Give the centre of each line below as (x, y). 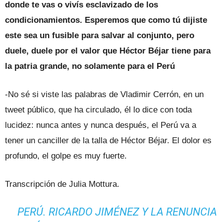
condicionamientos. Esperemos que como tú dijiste (106, 20)
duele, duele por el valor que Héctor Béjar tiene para (108, 51)
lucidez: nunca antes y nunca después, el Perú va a (101, 125)
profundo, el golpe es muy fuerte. (66, 156)
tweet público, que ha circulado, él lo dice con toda (98, 110)
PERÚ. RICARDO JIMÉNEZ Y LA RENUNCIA (117, 212)
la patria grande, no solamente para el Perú (90, 66)
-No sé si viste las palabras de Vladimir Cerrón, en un (104, 94)
